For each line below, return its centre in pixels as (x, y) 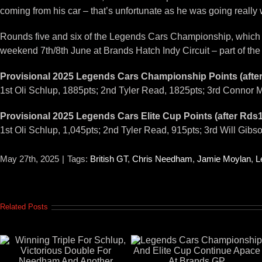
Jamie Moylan (224, 159)
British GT (109, 159)
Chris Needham (162, 159)
